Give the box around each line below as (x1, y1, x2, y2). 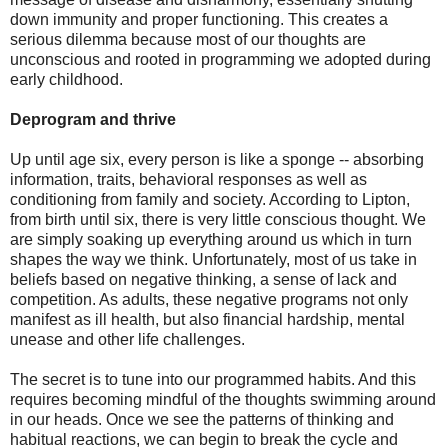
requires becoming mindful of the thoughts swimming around (10, 391, 436, 409)
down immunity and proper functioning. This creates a (10, 11, 388, 29)
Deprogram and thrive (10, 111, 176, 129)
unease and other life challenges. (10, 331, 245, 349)
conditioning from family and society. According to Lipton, (10, 191, 410, 209)
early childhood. (10, 71, 123, 89)
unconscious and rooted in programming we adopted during (10, 51, 431, 69)
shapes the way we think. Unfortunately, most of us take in (10, 251, 417, 269)
